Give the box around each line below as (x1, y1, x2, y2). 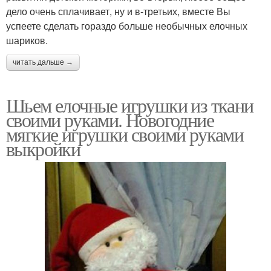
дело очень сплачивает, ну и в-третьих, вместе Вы (6, 4, 230, 18)
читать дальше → (13, 57, 73, 67)
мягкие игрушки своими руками (6, 120, 244, 147)
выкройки (6, 135, 80, 162)
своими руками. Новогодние (6, 106, 214, 132)
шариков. (6, 33, 48, 47)
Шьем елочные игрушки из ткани (6, 91, 253, 118)
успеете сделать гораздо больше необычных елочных (6, 18, 247, 33)
